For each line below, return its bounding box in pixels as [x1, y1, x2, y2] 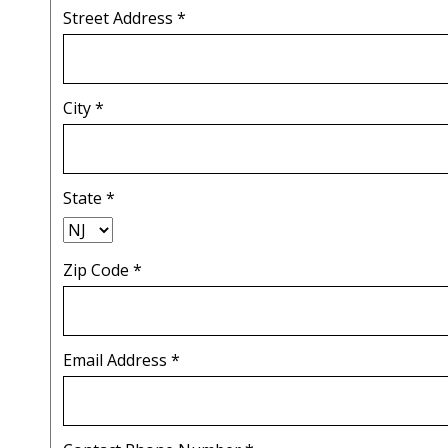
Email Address [63, 349, 171, 372]
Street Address [63, 7, 177, 30]
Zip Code [63, 259, 133, 282]
